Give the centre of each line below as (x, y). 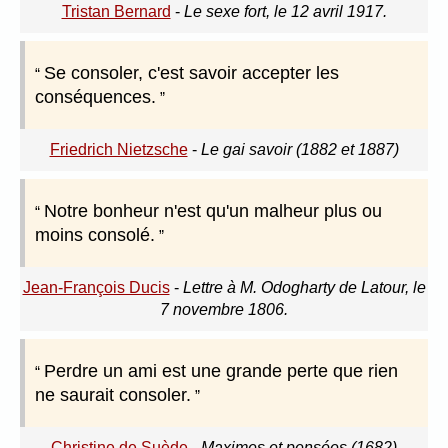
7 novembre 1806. (224, 310)
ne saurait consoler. (113, 395)
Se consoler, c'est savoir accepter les (191, 73)
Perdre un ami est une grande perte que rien (221, 371)
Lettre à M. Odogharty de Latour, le (304, 288)
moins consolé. (95, 235)
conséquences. (95, 97)
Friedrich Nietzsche (118, 150)
